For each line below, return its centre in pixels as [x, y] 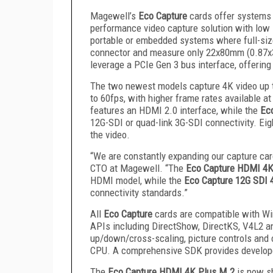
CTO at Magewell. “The [138, 168]
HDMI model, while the [137, 180]
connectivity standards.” [139, 192]
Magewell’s [114, 16]
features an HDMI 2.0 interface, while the [175, 110]
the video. [110, 134]
